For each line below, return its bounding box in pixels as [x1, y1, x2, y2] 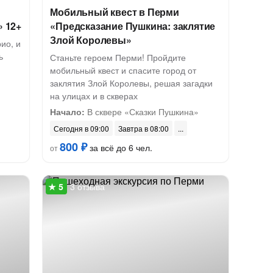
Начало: [50, 105, 85, 118]
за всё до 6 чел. [87, 141, 153, 154]
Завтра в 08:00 [118, 123, 169, 133]
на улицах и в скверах [50, 90, 138, 102]
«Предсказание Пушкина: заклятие [50, 19, 216, 33]
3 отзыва [70, 180, 105, 193]
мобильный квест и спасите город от [50, 64, 197, 76]
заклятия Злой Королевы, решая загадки [50, 77, 213, 89]
